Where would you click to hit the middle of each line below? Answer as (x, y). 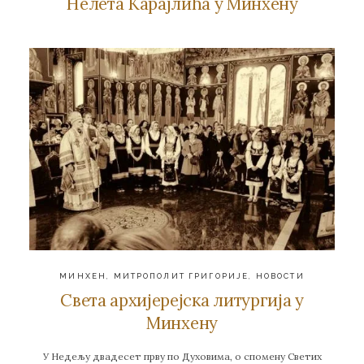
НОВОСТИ (280, 275)
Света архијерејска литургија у (182, 301)
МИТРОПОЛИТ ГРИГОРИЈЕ (181, 275)
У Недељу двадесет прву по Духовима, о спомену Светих (182, 356)
